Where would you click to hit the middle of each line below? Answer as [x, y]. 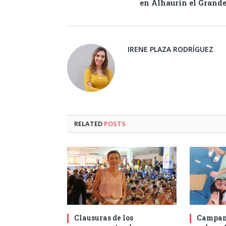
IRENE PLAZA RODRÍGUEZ [171, 49]
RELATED [89, 124]
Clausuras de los [104, 218]
